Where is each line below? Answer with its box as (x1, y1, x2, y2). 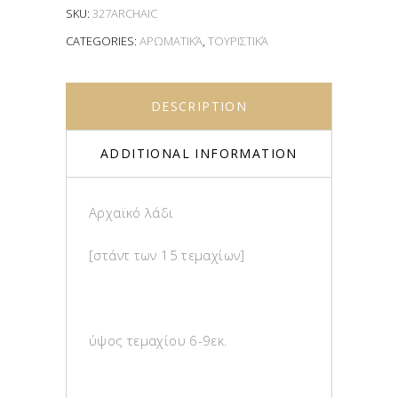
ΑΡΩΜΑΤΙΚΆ (139, 32, 203, 49)
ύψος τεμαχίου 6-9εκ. (89, 330, 228, 349)
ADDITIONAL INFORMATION (100, 144, 298, 162)
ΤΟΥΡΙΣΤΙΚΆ (208, 32, 268, 49)
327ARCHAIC (92, 4, 157, 21)
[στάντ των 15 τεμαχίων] (89, 245, 245, 264)
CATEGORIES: (66, 32, 139, 49)
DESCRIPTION (150, 97, 248, 115)
